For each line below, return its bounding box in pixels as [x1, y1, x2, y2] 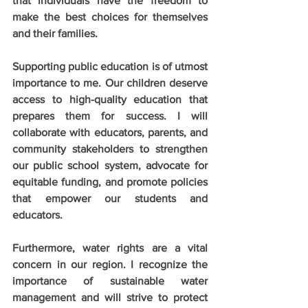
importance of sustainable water [12, 275, 208, 287]
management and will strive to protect [12, 291, 208, 303]
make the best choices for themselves [12, 11, 208, 23]
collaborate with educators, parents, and [12, 126, 208, 138]
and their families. [12, 27, 98, 39]
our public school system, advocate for [12, 159, 208, 171]
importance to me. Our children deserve [12, 77, 208, 89]
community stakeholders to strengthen [12, 143, 208, 155]
